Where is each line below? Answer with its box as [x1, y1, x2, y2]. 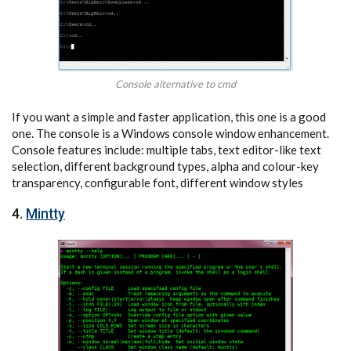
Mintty [26, 205, 65, 222]
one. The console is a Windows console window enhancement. [12, 125, 329, 140]
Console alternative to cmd [115, 77, 236, 90]
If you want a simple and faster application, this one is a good [12, 109, 326, 124]
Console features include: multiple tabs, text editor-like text [12, 142, 321, 157]
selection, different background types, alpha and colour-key [12, 158, 319, 173]
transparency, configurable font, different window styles [12, 175, 303, 190]
